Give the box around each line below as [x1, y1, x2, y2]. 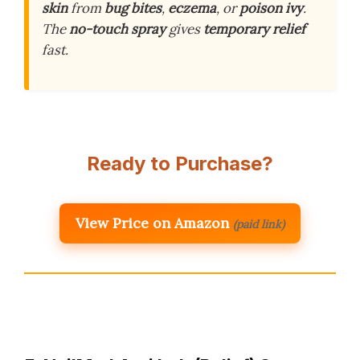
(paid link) [233, 216, 284, 231]
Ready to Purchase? [87, 151, 273, 175]
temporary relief [203, 19, 305, 38]
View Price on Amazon [76, 213, 229, 232]
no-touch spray [69, 19, 166, 38]
